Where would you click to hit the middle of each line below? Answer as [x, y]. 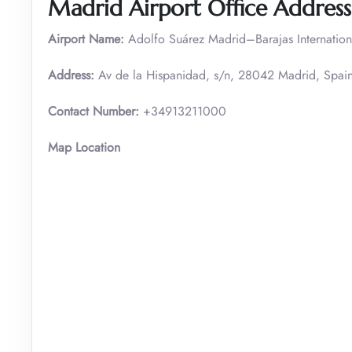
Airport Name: [86, 38]
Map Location [84, 147]
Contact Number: [95, 111]
